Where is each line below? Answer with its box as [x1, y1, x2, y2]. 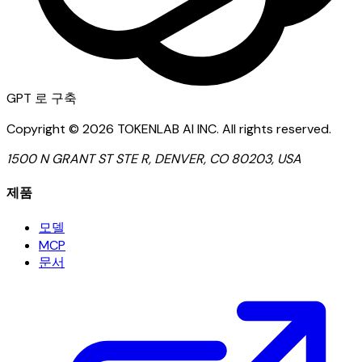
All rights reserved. [222, 120, 331, 137]
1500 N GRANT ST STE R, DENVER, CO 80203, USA [6, 149, 301, 167]
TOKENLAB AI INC [117, 120, 217, 137]
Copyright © [6, 120, 82, 137]
